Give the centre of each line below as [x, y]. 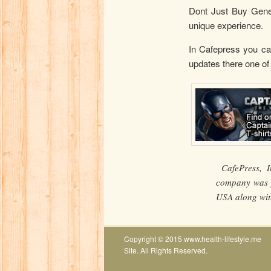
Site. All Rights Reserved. [166, 250]
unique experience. [226, 25]
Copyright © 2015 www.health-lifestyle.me [193, 239]
